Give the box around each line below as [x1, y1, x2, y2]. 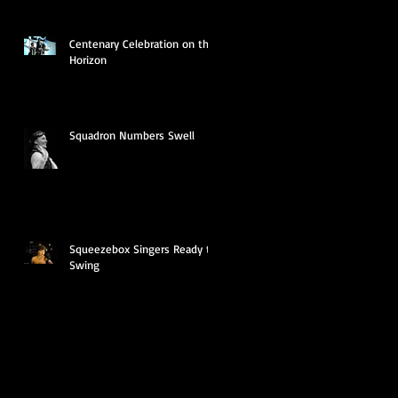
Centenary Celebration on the [69, 36, 215, 51]
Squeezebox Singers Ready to [69, 241, 217, 256]
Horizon [69, 52, 107, 67]
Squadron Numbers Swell [69, 127, 195, 142]
